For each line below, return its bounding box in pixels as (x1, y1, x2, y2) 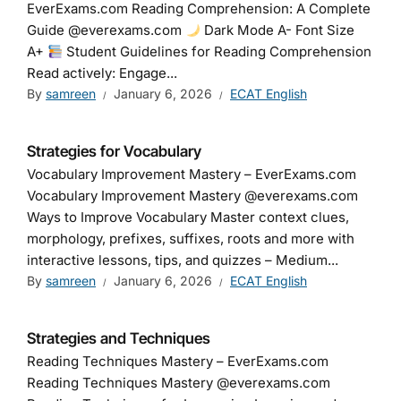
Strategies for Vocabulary (27, 142, 201, 160)
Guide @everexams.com (27, 21, 185, 38)
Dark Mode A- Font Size (200, 21, 355, 38)
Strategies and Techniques (27, 329, 210, 347)
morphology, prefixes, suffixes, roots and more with (27, 230, 354, 247)
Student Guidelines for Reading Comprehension (63, 43, 372, 60)
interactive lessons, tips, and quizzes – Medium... (27, 252, 338, 269)
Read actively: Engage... (27, 64, 177, 81)
